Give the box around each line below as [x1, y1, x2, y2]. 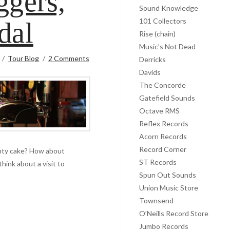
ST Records [139, 157, 177, 166]
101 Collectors [139, 16, 187, 25]
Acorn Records [139, 131, 187, 141]
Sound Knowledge [139, 3, 199, 12]
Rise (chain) [139, 29, 176, 38]
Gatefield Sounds [139, 93, 196, 102]
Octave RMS [139, 106, 180, 115]
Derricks [139, 54, 166, 64]
